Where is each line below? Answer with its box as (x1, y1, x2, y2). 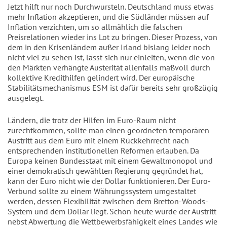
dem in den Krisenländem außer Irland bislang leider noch (8, 42, 210, 52)
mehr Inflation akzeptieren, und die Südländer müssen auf (8, 12, 209, 22)
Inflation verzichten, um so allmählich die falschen (8, 22, 182, 32)
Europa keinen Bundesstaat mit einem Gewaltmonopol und (8, 156, 213, 166)
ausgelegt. (8, 93, 44, 103)
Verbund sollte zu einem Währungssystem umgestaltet (8, 186, 196, 196)
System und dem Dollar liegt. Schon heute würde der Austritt (8, 206, 216, 216)
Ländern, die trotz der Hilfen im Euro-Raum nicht (8, 115, 176, 125)
